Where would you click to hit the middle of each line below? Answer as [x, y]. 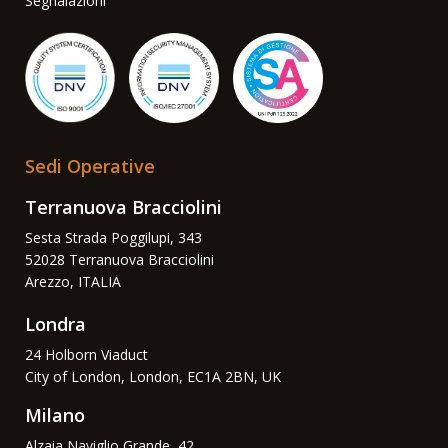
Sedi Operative [90, 165]
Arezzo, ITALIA [73, 281]
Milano [55, 414]
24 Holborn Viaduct [86, 354]
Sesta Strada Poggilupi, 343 [113, 237]
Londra [55, 323]
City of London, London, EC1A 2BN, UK [153, 376]
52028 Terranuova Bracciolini [119, 259]
